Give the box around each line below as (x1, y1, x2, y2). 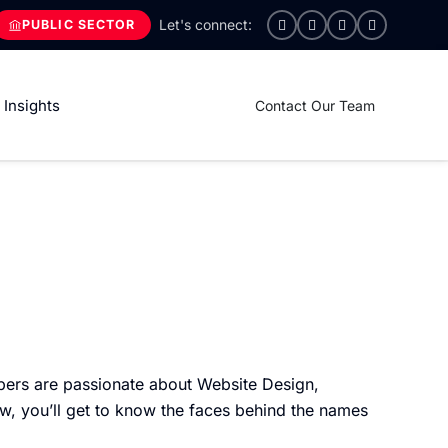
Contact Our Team (255, 96, 375, 114)
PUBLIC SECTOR (21, 17, 136, 32)
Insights (4, 95, 60, 115)
